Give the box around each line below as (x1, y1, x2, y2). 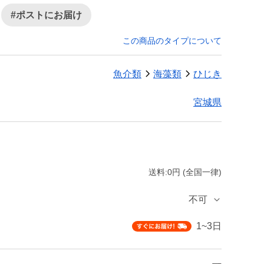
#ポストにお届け (11, 10, 82, 20)
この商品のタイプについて (123, 36, 222, 45)
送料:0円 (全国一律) (148, 167, 222, 177)
